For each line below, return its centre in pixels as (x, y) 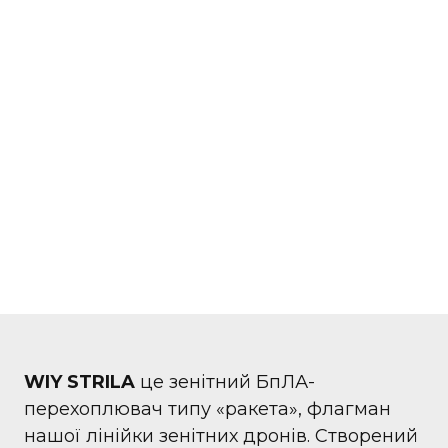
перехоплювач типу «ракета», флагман (207, 409)
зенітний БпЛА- (239, 382)
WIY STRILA (79, 382)
